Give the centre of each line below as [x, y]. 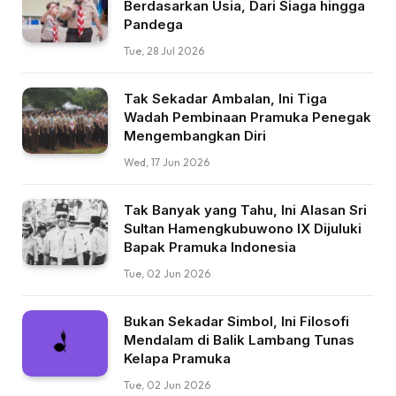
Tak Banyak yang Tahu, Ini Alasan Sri [245, 209]
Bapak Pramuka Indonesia [210, 247]
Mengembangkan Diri [195, 135]
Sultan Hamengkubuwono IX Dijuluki [243, 228]
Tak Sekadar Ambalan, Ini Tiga [225, 98]
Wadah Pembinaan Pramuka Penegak [247, 117]
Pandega [153, 24]
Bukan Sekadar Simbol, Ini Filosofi [236, 321]
